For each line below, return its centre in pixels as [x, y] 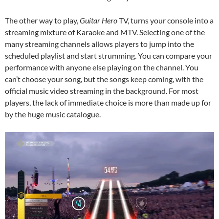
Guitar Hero [99, 20]
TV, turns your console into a [165, 20]
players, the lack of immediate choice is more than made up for [108, 102]
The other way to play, [42, 20]
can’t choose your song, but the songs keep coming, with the [104, 79]
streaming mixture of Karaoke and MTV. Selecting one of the [105, 32]
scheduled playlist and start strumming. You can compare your [109, 55]
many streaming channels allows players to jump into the [99, 44]
